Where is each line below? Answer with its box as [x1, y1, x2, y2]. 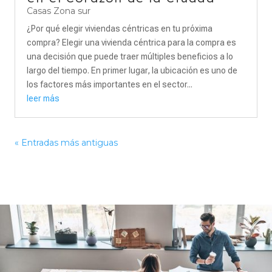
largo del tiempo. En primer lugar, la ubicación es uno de [27, 66, 237, 75]
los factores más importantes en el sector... [27, 80, 192, 89]
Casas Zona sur [27, 5, 90, 16]
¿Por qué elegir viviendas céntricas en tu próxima [27, 24, 212, 33]
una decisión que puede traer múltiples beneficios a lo [27, 52, 233, 61]
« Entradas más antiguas [15, 137, 118, 148]
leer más [27, 93, 59, 103]
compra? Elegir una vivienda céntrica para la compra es [27, 38, 236, 47]
